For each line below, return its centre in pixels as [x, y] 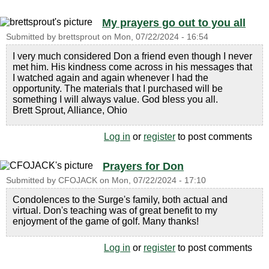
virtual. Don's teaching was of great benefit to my [115, 210]
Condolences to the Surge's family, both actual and [120, 199]
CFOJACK [78, 180]
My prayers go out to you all [174, 23]
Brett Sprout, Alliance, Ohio [70, 110]
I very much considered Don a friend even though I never [132, 56]
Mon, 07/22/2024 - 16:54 [161, 37]
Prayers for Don [143, 166]
